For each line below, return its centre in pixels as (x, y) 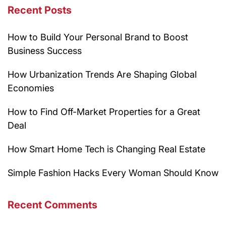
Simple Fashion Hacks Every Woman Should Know (113, 173)
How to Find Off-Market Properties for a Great (104, 112)
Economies (31, 88)
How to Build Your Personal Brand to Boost (98, 37)
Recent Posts (40, 10)
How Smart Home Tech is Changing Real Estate (106, 149)
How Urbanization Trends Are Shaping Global (102, 75)
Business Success (45, 51)
